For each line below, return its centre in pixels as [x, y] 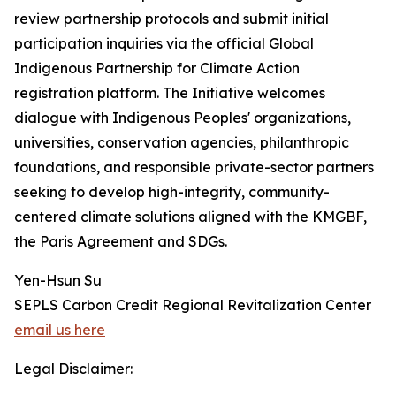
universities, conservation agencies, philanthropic [182, 143]
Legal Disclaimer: [73, 369]
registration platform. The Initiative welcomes [170, 93]
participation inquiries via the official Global [164, 44]
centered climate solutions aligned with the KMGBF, [190, 217]
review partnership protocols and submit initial [171, 19]
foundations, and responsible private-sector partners [194, 168]
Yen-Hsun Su [58, 281]
